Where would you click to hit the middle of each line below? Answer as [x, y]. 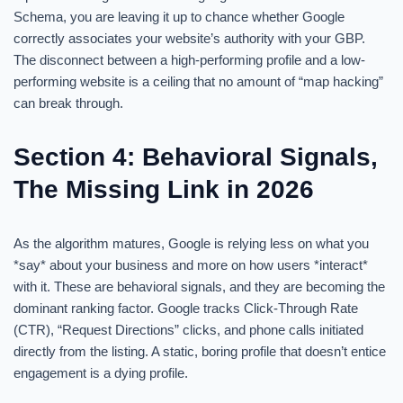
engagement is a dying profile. [101, 373]
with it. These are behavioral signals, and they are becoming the [199, 287]
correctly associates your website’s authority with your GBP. [189, 38]
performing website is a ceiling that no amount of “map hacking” [198, 81]
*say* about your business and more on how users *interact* [191, 265]
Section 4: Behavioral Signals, [196, 157]
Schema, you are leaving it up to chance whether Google [179, 17]
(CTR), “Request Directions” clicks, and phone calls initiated [188, 330]
